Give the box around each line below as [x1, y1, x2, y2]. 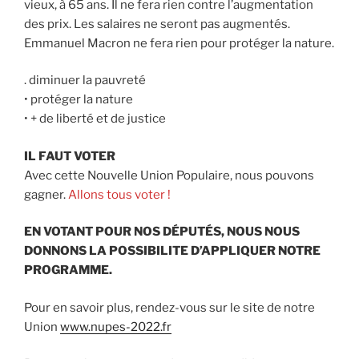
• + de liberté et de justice [24, 111, 166, 127]
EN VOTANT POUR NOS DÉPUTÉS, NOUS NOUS [24, 224, 300, 240]
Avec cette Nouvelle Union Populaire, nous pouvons [24, 167, 314, 183]
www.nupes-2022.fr [60, 319, 171, 334]
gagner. [24, 187, 68, 202]
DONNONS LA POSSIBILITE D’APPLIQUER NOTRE [24, 244, 321, 259]
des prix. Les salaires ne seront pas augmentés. [24, 16, 290, 31]
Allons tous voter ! [68, 187, 171, 202]
